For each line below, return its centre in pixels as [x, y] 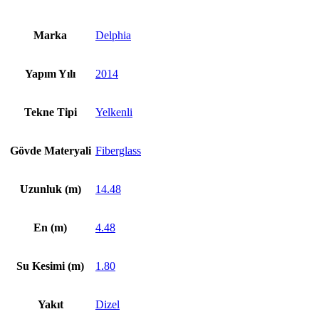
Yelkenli [114, 113]
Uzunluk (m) [50, 189]
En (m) [50, 228]
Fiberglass [118, 151]
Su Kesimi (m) [50, 266]
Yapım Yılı [50, 74]
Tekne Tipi [50, 113]
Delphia [113, 36]
